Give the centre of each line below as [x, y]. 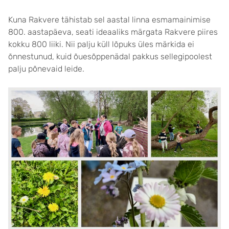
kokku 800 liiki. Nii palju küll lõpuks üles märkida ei [101, 44]
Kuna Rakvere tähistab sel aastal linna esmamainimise [109, 20]
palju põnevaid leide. [46, 69]
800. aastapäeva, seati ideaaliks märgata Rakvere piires [113, 32]
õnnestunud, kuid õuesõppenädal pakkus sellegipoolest [110, 57]
